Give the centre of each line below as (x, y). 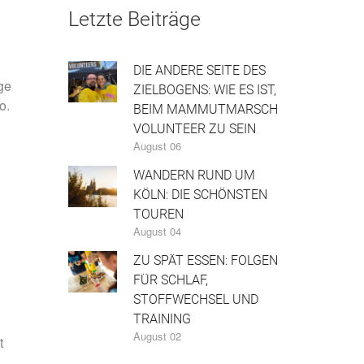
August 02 (157, 336)
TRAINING (162, 318)
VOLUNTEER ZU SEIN (194, 128)
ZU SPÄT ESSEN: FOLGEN (205, 260)
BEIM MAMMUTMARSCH (205, 109)
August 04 (157, 231)
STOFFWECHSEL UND (195, 299)
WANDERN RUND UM (194, 175)
